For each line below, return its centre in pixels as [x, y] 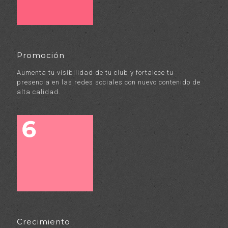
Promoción [41, 55]
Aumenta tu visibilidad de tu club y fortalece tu [95, 73]
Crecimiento [44, 222]
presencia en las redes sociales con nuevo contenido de [109, 82]
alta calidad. [39, 92]
